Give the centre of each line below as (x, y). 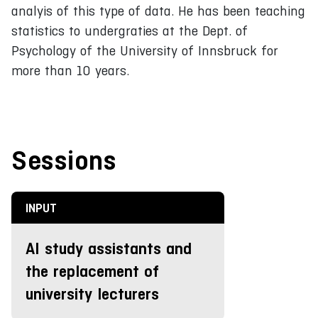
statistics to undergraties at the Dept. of (130, 31)
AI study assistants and (109, 248)
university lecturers (92, 294)
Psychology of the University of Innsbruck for (145, 50)
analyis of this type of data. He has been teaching (158, 11)
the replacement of (92, 271)
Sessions (64, 160)
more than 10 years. (70, 70)
